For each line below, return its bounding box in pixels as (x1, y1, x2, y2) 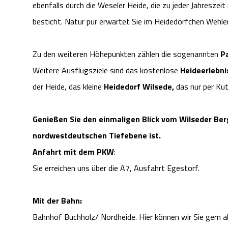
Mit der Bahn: (33, 194, 82, 207)
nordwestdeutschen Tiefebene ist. (33, 129, 161, 142)
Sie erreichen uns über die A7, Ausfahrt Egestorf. (33, 162, 199, 175)
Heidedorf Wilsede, (104, 80, 174, 93)
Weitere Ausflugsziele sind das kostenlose (33, 64, 180, 77)
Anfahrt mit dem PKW (33, 146, 114, 158)
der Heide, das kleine (33, 80, 104, 93)
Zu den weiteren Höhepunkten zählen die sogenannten (33, 48, 220, 61)
